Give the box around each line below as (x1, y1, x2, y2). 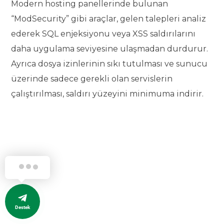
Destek (15, 204, 30, 210)
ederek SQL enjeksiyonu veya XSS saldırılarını (11, 29, 196, 39)
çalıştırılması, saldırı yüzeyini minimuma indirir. (11, 89, 204, 99)
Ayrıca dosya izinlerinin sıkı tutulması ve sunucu (11, 59, 208, 69)
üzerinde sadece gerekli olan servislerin (11, 74, 173, 84)
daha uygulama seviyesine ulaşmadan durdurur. (11, 44, 208, 54)
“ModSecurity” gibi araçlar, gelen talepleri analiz (11, 14, 206, 24)
